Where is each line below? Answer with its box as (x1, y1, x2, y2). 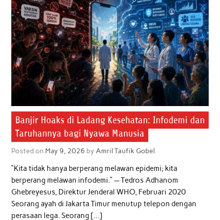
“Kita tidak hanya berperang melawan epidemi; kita (11, 164, 177, 173)
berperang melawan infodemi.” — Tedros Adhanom (11, 176, 178, 185)
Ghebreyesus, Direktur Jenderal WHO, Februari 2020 (11, 188, 186, 196)
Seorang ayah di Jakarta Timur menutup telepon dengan (11, 199, 196, 208)
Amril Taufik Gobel (95, 146, 155, 155)
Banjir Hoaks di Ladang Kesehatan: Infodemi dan (15, 114, 205, 126)
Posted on (11, 146, 45, 155)
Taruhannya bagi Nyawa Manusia (15, 128, 144, 139)
